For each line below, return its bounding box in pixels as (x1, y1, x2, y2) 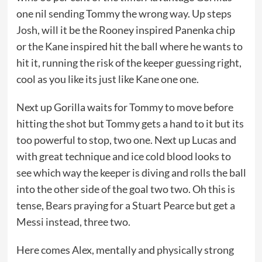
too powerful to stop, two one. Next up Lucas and (16, 133, 236, 146)
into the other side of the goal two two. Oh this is (16, 182, 235, 195)
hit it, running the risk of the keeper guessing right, (16, 56, 242, 69)
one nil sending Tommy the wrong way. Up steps (16, 7, 232, 20)
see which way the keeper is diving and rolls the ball (16, 166, 246, 179)
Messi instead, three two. (16, 215, 130, 228)
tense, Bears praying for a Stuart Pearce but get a (16, 199, 235, 212)
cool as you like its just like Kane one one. (16, 73, 199, 85)
